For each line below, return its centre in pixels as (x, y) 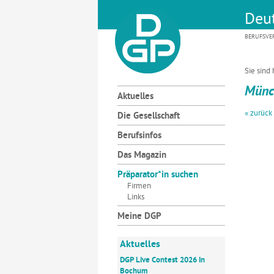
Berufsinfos (139, 136)
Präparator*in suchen (158, 175)
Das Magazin (142, 156)
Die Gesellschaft (149, 117)
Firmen (139, 186)
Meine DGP (139, 217)
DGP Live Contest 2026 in (162, 260)
